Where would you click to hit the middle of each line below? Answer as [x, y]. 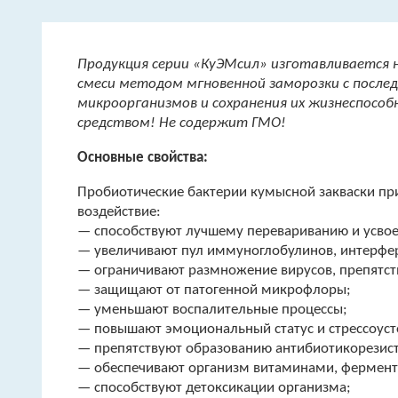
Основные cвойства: [143, 158]
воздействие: [119, 212]
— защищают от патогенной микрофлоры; [214, 291]
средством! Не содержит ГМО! [182, 123]
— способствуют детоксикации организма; [214, 388]
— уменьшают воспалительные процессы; [212, 310]
